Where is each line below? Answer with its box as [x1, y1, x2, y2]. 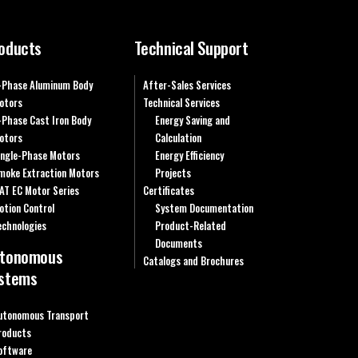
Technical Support [133, 35, 249, 60]
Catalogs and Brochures [142, 253, 244, 268]
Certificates [142, 182, 194, 198]
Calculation [154, 129, 201, 145]
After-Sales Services [142, 77, 231, 93]
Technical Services [142, 94, 220, 110]
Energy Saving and [154, 112, 230, 128]
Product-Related [154, 217, 226, 233]
